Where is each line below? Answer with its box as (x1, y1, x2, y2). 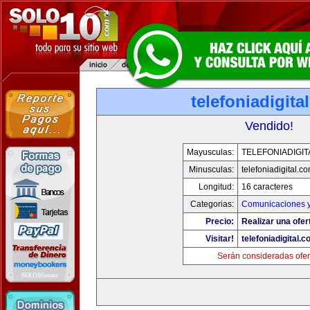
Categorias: (190, 199, 234, 209)
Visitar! (206, 234, 234, 244)
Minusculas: (189, 165, 234, 174)
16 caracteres (241, 182, 293, 192)
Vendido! (245, 119, 293, 133)
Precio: (206, 217, 234, 226)
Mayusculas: (187, 147, 234, 157)
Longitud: (199, 182, 234, 192)
